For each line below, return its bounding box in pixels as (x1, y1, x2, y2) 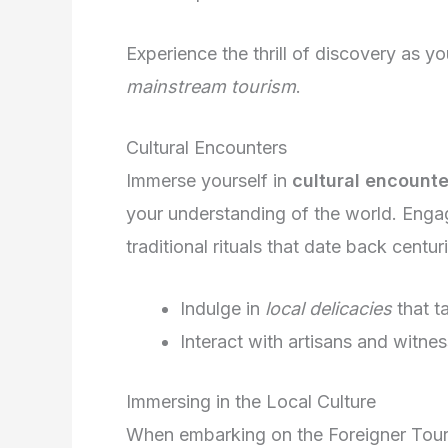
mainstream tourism (126, 75, 296, 97)
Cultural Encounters (126, 137, 287, 159)
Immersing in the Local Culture (126, 391, 376, 413)
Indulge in (180, 298, 265, 320)
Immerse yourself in (126, 170, 292, 192)
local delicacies (265, 298, 392, 320)
